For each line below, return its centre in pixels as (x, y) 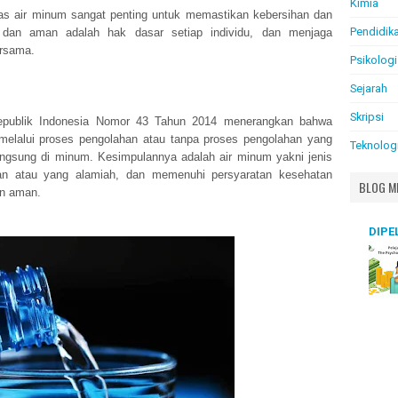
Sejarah (369, 88)
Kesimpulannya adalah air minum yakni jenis (215, 156)
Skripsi (367, 117)
